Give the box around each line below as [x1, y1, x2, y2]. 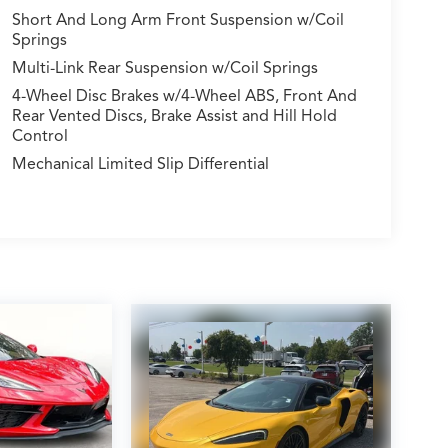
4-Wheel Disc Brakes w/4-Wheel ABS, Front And [11, 85, 357, 106]
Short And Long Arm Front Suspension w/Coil [11, 9, 344, 30]
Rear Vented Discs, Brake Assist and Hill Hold [11, 105, 337, 126]
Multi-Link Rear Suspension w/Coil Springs [11, 57, 318, 78]
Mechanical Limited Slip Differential [11, 153, 269, 174]
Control [11, 125, 68, 146]
